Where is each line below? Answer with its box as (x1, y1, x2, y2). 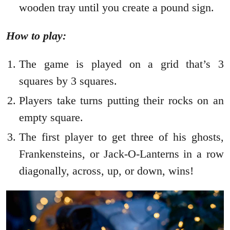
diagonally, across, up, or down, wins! (19, 164, 194, 177)
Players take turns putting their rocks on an (19, 93, 224, 107)
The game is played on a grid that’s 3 (19, 57, 224, 70)
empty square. (19, 110, 83, 124)
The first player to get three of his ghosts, (19, 130, 224, 143)
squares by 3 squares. (19, 74, 117, 87)
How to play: (6, 29, 66, 42)
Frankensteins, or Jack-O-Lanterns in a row (19, 147, 224, 160)
